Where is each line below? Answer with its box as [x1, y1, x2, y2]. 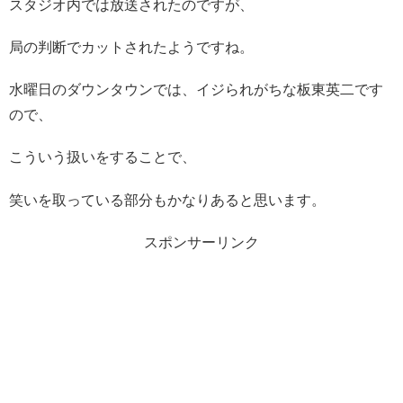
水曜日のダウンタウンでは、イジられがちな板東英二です [9, 82, 383, 98]
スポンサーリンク [144, 234, 259, 250]
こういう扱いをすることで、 [9, 149, 196, 166]
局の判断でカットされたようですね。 [9, 40, 254, 56]
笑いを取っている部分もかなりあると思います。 [9, 192, 326, 208]
